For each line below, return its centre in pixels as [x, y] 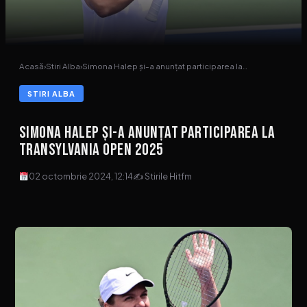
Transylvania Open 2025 [91, 150]
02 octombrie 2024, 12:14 [81, 176]
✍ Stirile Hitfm [163, 176]
